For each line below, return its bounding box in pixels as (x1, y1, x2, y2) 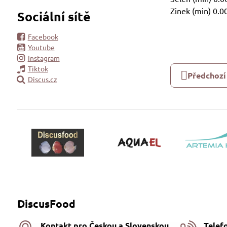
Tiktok (27, 64, 48, 73)
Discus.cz (27, 74, 57, 84)
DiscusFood (17, 197, 75, 211)
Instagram (27, 53, 60, 62)
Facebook (27, 32, 58, 41)
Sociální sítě (17, 8, 91, 24)
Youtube (27, 43, 55, 52)
